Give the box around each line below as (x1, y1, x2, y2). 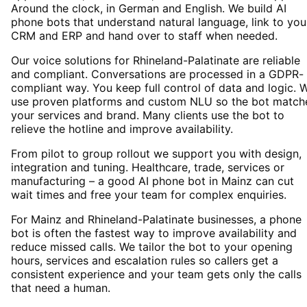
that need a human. (11, 281, 110, 295)
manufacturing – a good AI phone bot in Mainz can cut (11, 174, 294, 188)
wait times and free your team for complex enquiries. (11, 188, 286, 202)
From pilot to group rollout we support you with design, (11, 147, 302, 161)
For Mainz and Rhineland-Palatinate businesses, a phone (11, 212, 302, 227)
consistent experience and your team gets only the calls (11, 267, 302, 282)
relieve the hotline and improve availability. (11, 122, 233, 136)
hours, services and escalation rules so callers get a (11, 254, 278, 268)
